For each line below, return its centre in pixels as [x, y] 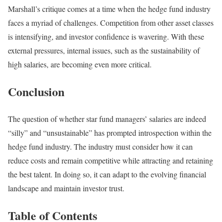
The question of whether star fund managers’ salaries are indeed [107, 118]
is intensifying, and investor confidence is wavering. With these [106, 37]
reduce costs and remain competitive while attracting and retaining [111, 160]
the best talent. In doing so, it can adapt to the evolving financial [107, 174]
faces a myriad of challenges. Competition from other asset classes [111, 23]
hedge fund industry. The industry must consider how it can [100, 146]
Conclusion [36, 92]
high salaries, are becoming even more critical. [80, 64]
